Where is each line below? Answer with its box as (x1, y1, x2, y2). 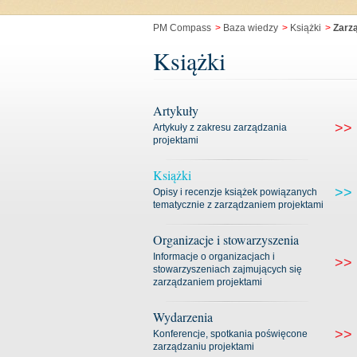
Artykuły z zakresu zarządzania (153, 122, 287, 133)
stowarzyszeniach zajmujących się (153, 264, 302, 275)
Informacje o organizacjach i (153, 251, 275, 262)
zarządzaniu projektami (153, 341, 254, 352)
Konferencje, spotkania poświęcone (153, 328, 308, 339)
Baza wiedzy (223, 22, 278, 33)
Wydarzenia (153, 308, 213, 325)
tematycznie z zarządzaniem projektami (153, 199, 324, 210)
